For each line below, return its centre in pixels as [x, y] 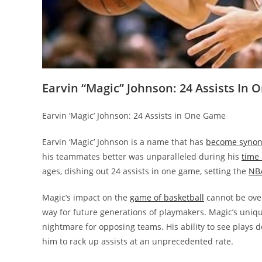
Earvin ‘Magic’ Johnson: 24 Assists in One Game [134, 116]
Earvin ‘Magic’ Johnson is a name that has [124, 142]
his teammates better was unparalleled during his [142, 157]
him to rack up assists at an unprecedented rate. [138, 242]
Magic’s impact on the [86, 198]
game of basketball [167, 198]
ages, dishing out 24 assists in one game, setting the [145, 171]
